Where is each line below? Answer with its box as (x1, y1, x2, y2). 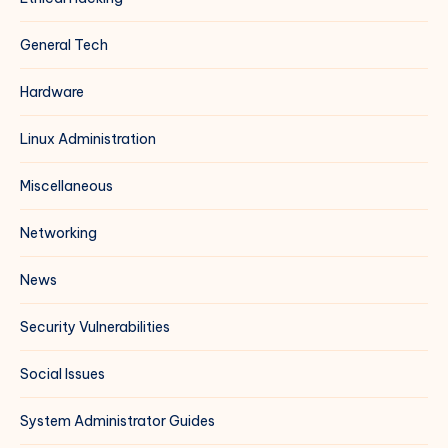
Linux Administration (20, 129, 156, 148)
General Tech (20, 35, 108, 54)
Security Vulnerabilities (20, 317, 170, 336)
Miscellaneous (20, 176, 113, 195)
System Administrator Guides (20, 411, 215, 430)
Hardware (20, 82, 84, 101)
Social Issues (20, 364, 105, 383)
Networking (20, 223, 97, 242)
